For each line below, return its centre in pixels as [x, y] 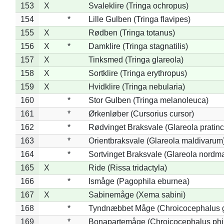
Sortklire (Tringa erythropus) [137, 73]
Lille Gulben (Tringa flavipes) [139, 19]
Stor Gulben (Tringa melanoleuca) [148, 100]
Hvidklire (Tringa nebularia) [136, 86]
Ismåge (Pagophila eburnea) [139, 181]
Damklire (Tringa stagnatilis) [138, 46]
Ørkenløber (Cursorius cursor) [141, 113]
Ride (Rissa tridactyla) [127, 167]
